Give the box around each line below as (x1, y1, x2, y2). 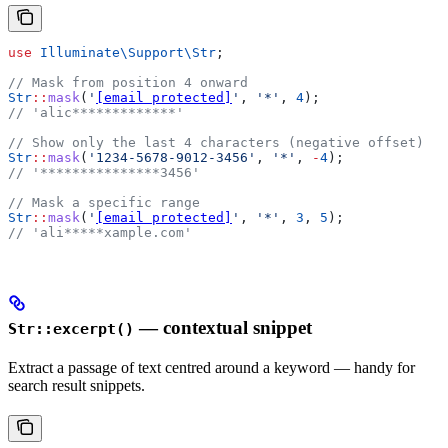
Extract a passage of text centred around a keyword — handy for (8, 358, 415, 376)
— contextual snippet (134, 316, 312, 338)
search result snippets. (8, 376, 145, 394)
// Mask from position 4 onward (8, 75, 248, 91)
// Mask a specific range (8, 195, 200, 211)
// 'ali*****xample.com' (8, 225, 192, 241)
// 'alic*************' (8, 105, 184, 121)
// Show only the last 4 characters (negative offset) (8, 135, 424, 151)
